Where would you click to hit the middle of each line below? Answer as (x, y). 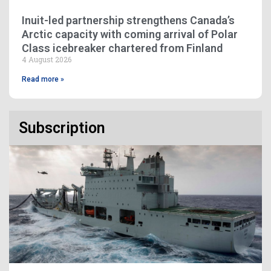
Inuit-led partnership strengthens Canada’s (128, 21)
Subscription (62, 128)
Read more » (43, 80)
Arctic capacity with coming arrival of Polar (130, 34)
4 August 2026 (47, 60)
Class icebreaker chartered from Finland (122, 48)
